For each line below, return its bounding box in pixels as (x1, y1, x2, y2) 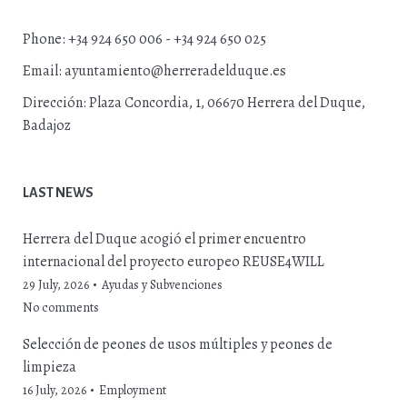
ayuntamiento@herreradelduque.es (65, 61, 286, 82)
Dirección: (23, 93, 89, 114)
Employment (99, 382, 166, 400)
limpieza (23, 357, 76, 378)
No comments (23, 299, 99, 317)
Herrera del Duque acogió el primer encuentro (23, 229, 306, 250)
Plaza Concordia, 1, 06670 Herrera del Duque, (89, 93, 365, 114)
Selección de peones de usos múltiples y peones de (23, 334, 333, 355)
